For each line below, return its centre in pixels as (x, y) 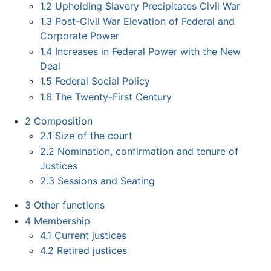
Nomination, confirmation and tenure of (148, 151)
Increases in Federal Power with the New (148, 51)
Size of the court (94, 136)
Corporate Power (80, 36)
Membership (62, 220)
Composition (63, 121)
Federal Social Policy (103, 81)
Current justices (91, 235)
